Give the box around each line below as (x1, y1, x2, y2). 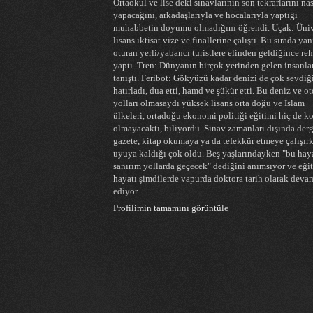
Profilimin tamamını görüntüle (113, 203, 228, 214)
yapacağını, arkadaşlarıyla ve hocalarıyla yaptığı (113, 10, 298, 20)
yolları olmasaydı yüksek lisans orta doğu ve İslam (113, 98, 305, 108)
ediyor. (113, 186, 139, 196)
